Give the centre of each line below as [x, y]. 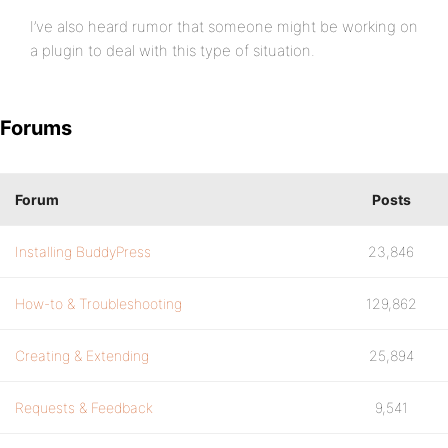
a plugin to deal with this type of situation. [172, 50]
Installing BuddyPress [83, 251]
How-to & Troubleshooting [98, 303]
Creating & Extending [82, 355]
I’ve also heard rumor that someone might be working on [224, 26]
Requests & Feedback [84, 407]
